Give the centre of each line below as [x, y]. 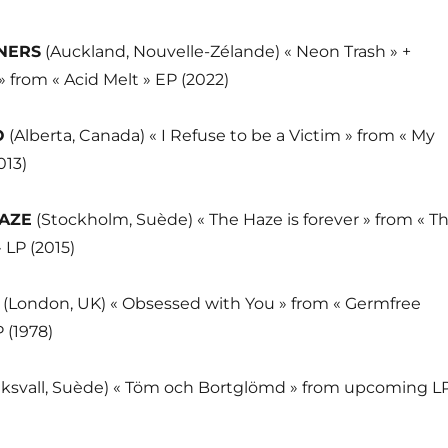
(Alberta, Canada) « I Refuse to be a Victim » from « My [219, 135]
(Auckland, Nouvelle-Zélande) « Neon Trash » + [225, 51]
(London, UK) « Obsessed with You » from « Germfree [211, 303]
